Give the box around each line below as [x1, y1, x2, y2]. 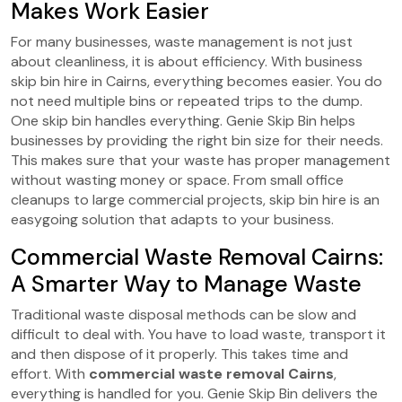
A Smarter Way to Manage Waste [11, 268, 362, 299]
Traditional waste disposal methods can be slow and [11, 304, 356, 324]
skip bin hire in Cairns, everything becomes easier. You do [11, 71, 382, 91]
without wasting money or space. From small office [11, 170, 344, 189]
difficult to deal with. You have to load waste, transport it [11, 324, 386, 344]
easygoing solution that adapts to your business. [11, 209, 337, 229]
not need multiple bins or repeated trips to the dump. [11, 91, 363, 110]
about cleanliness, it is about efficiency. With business [11, 51, 363, 71]
